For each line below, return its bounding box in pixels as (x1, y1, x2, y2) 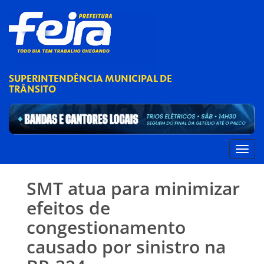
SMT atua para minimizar (27, 176, 240, 201)
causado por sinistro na (27, 235, 226, 259)
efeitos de (27, 196, 110, 220)
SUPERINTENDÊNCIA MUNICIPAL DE (9, 72, 172, 85)
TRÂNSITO (9, 83, 56, 96)
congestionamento (27, 215, 186, 240)
